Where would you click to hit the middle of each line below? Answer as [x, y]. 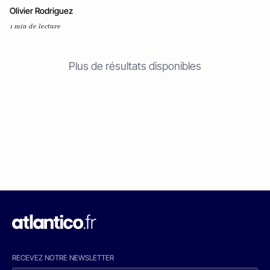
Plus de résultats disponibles [135, 66]
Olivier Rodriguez [41, 11]
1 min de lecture [35, 26]
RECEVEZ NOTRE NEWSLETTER [63, 258]
